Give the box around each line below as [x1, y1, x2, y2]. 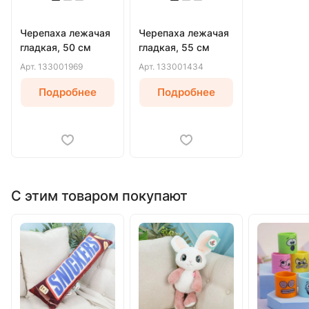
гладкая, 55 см [139, 41, 210, 53]
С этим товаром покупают [11, 187, 188, 204]
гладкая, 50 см [20, 41, 91, 53]
